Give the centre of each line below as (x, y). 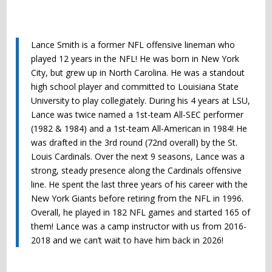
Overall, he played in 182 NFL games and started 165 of (141, 212)
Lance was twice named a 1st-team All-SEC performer (138, 114)
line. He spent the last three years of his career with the (140, 184)
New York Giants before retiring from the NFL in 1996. (138, 198)
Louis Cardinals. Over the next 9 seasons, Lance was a (138, 156)
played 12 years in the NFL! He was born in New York (135, 58)
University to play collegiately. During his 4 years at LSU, (141, 100)
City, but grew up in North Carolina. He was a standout (138, 72)
